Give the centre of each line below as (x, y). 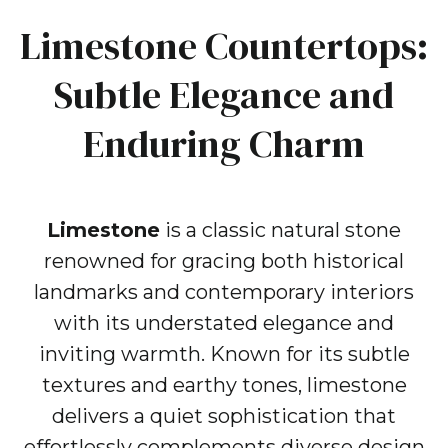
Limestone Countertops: (224, 46)
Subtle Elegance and (224, 95)
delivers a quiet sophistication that (224, 416)
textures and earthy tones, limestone (224, 385)
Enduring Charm (224, 144)
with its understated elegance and (224, 323)
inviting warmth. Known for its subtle (224, 354)
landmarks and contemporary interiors (224, 292)
